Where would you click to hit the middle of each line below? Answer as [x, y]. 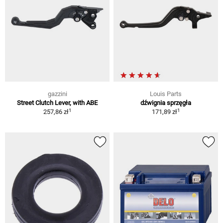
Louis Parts [166, 94]
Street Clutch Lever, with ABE [57, 103]
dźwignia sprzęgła [166, 103]
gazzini [57, 94]
